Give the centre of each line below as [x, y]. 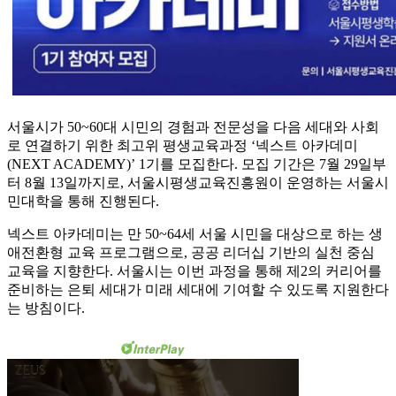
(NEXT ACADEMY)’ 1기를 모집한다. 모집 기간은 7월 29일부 [197, 164]
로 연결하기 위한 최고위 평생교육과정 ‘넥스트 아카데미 [183, 146]
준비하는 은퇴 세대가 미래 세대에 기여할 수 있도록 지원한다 [198, 290]
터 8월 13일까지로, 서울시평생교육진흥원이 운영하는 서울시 [198, 183]
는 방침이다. [46, 308]
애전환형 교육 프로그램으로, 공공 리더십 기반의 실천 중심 [191, 253]
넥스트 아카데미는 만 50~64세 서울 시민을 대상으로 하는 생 [195, 234]
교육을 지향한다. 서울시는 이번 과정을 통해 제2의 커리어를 [194, 271]
